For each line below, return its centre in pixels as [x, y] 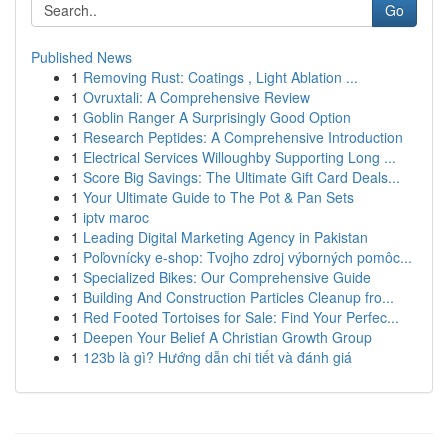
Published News [81, 57]
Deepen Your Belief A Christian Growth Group [227, 337]
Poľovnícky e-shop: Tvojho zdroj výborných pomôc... [247, 257]
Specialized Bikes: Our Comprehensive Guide [227, 277]
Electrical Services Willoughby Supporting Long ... [239, 157]
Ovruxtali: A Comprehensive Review [196, 97]
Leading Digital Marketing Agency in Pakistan [225, 237]
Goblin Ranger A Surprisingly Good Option [217, 117]
